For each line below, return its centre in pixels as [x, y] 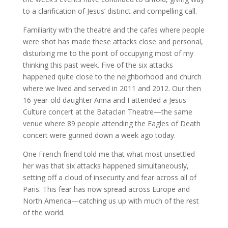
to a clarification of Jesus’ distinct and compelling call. [110, 11]
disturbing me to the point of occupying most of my [108, 53]
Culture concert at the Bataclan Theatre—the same [107, 112]
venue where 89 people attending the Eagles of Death [111, 123]
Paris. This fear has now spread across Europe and [106, 189]
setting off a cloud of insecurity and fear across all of [109, 177]
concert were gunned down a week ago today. [99, 135]
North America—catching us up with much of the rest [111, 201]
